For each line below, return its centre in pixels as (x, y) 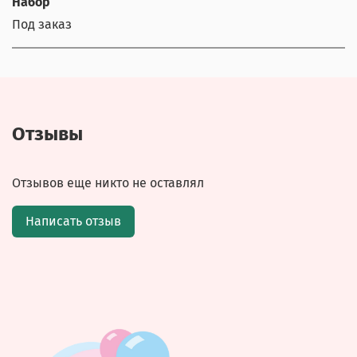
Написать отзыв (73, 222)
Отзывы (47, 134)
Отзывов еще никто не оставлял (108, 183)
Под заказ (42, 24)
